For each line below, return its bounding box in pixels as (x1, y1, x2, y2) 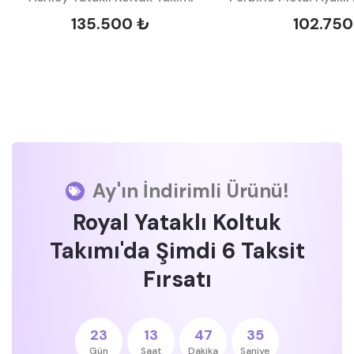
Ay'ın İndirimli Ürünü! (92, 179, 289, 203)
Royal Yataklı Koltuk (73, 208, 281, 237)
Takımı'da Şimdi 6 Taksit (49, 236, 305, 265)
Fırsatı (142, 265, 212, 294)
